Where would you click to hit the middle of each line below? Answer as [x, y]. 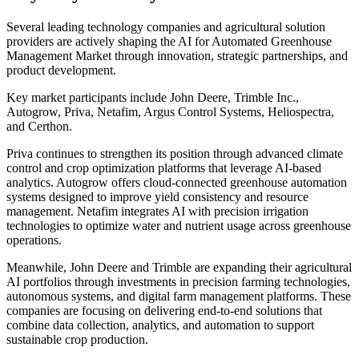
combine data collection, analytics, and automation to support [160, 325]
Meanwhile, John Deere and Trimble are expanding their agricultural [179, 267]
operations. [34, 240]
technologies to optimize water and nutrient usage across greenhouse [179, 225]
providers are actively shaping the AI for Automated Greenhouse [169, 41]
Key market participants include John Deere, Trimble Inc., [153, 97]
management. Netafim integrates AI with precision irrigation [157, 211]
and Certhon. [39, 126]
